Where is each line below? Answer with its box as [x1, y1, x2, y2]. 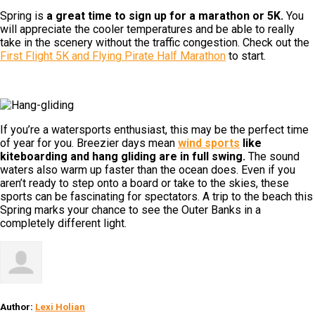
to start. [226, 49, 266, 63]
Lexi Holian [35, 301, 85, 312]
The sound [245, 149, 300, 163]
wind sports [178, 136, 240, 150]
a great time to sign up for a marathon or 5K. [46, 8, 283, 22]
